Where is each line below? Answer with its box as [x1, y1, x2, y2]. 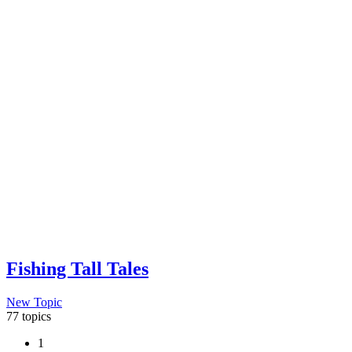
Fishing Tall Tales [6, 258, 148, 279]
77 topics [6, 309, 51, 323]
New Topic [6, 295, 62, 309]
